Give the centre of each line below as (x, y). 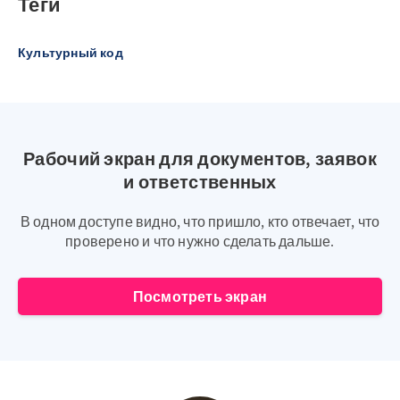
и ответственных (200, 182)
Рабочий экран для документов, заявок (200, 158)
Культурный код (71, 53)
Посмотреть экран (200, 296)
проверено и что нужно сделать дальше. (200, 241)
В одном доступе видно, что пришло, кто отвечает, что (200, 221)
